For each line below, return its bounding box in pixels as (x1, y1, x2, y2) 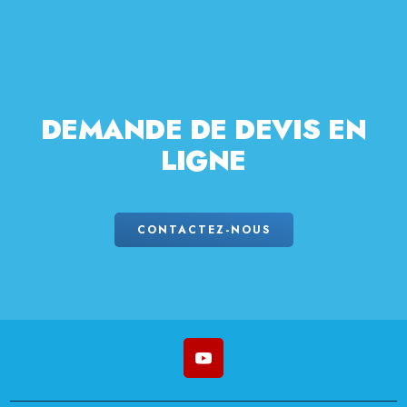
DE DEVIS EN (189, 109, 367, 149)
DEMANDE (40, 109, 190, 149)
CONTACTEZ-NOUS (146, 221, 271, 238)
